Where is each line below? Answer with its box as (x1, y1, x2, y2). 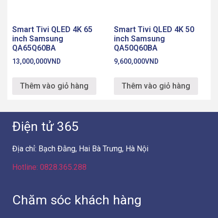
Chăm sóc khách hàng (12, 192, 142, 208)
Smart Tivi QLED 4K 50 (114, 25, 194, 35)
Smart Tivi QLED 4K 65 (12, 25, 92, 35)
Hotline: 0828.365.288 (12, 163, 87, 172)
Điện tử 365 (12, 118, 79, 134)
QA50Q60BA (114, 43, 158, 53)
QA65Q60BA (12, 43, 56, 53)
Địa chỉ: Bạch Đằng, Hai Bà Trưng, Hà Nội (12, 144, 148, 154)
